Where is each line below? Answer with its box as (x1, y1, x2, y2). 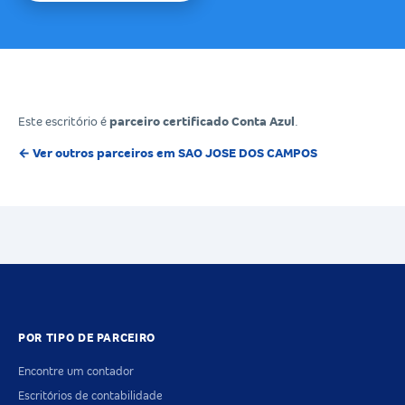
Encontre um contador (18, 365, 134, 379)
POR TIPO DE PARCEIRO (18, 332, 155, 345)
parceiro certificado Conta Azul (109, 114, 295, 128)
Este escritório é (18, 114, 109, 128)
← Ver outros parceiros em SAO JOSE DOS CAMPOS (18, 146, 317, 160)
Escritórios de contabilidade (18, 390, 163, 403)
